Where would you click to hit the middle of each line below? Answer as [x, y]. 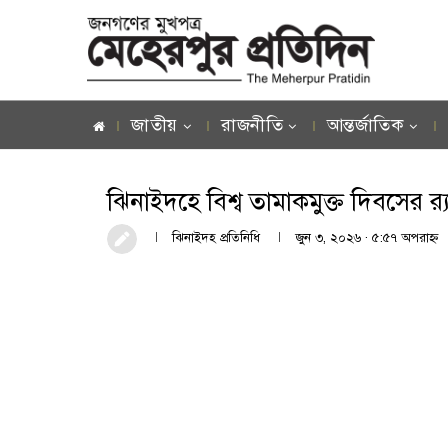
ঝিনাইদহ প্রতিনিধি [216, 238]
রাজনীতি [252, 125]
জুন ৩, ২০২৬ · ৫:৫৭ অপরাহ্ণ [367, 238]
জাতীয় [154, 125]
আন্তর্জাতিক [365, 125]
